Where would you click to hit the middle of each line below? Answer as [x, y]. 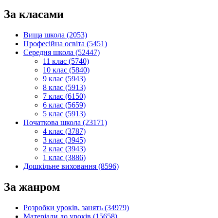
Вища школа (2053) [55, 35]
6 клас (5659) [64, 105]
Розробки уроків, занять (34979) [76, 207]
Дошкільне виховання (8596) [71, 166]
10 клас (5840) [66, 70]
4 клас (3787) [64, 131]
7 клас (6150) [64, 96]
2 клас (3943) [64, 149]
